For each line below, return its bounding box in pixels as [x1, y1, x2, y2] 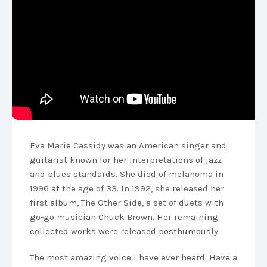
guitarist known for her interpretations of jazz [30, 154, 222, 166]
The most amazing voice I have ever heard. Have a [30, 252, 237, 263]
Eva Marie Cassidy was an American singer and [30, 140, 226, 151]
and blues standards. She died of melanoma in [30, 169, 223, 180]
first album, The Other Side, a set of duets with [30, 197, 223, 209]
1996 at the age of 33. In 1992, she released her [30, 183, 224, 194]
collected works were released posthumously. [30, 226, 220, 237]
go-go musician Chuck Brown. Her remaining [30, 212, 218, 223]
